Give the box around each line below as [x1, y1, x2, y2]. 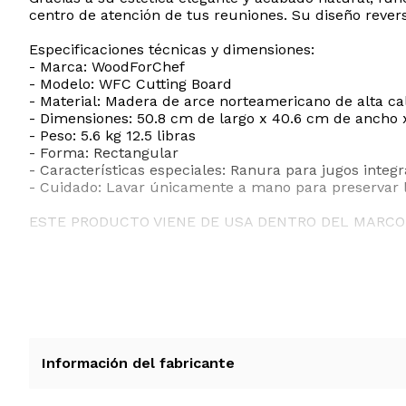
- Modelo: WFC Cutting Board [29, 75, 232, 93]
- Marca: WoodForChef [29, 58, 185, 76]
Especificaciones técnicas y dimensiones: [29, 41, 314, 59]
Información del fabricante [42, 354, 235, 372]
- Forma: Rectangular [29, 144, 179, 162]
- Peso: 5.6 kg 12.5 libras [29, 127, 196, 145]
